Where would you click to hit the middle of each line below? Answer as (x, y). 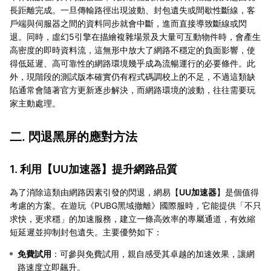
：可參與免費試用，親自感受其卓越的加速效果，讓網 (153, 253)
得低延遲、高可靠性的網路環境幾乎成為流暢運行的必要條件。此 (132, 63)
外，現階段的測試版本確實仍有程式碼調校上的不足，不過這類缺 (132, 76)
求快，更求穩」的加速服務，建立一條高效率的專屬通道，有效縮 (132, 218)
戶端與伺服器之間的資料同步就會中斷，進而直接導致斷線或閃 (128, 23)
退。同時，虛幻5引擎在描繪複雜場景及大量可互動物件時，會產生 (135, 36)
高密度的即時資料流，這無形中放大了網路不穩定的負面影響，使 (132, 50)
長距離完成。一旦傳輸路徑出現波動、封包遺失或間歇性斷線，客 (132, 10)
